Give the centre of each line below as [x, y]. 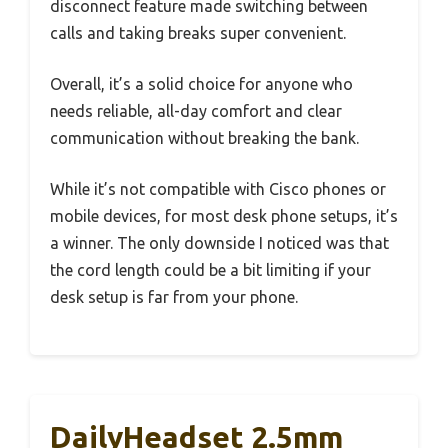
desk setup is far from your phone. [174, 296]
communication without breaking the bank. [204, 137]
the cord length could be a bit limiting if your [210, 269]
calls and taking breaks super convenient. [198, 32]
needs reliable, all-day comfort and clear [196, 110]
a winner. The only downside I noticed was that [219, 242]
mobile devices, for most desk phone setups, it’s [224, 215]
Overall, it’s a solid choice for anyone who [201, 83]
